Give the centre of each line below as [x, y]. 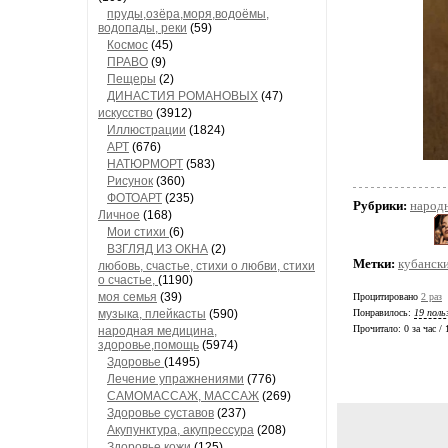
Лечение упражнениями [175, 379]
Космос [127, 45]
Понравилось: [383, 312]
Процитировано [387, 296]
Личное [119, 215]
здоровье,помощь [148, 345]
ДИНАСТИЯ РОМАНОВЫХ [182, 96]
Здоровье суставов [160, 413]
